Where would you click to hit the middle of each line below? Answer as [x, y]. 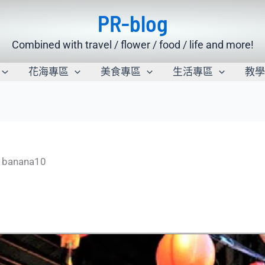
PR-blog [132, 23]
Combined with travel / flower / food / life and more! [132, 45]
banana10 [24, 161]
